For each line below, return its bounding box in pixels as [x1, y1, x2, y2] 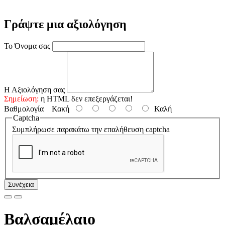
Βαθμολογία [4, 104, 44, 113]
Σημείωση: [4, 94, 39, 103]
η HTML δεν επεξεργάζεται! [39, 94, 133, 103]
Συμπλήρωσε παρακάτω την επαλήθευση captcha [12, 125, 170, 134]
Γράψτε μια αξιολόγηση [4, 17, 127, 31]
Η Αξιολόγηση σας [4, 85, 65, 94]
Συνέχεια [8, 181, 34, 189]
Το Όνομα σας [4, 41, 50, 50]
